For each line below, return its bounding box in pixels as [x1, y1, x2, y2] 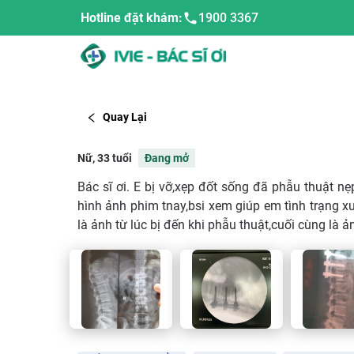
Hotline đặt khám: [81, 10, 183, 25]
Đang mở [144, 151, 189, 164]
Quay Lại [103, 111, 147, 124]
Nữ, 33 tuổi [77, 151, 132, 164]
